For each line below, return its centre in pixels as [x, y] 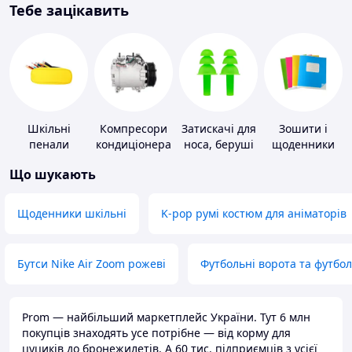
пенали [49, 145]
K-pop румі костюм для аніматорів [254, 214]
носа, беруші [218, 145]
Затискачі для [218, 129]
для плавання [218, 160]
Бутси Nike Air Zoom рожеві [92, 264]
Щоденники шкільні [72, 214]
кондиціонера [134, 145]
